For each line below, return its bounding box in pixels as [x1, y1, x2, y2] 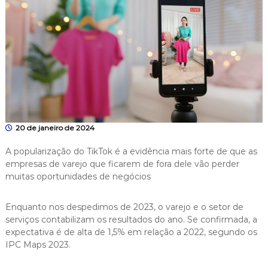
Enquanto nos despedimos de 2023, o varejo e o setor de [5, 202, 243, 213]
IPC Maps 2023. [5, 239, 71, 251]
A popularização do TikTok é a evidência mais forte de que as [5, 146, 257, 157]
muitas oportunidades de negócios [5, 171, 151, 182]
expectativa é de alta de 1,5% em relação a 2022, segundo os [5, 227, 257, 238]
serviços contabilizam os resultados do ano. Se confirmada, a [5, 214, 257, 226]
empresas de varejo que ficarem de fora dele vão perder [5, 159, 239, 170]
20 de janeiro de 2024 [15, 123, 95, 133]
